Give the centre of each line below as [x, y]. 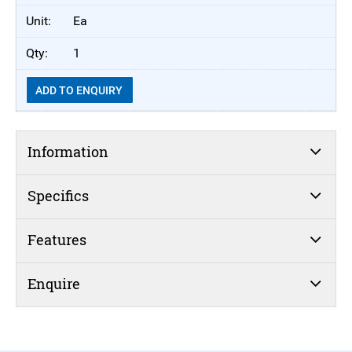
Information [68, 152]
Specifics [58, 196]
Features [57, 240]
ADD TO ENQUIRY [80, 91]
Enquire [53, 284]
